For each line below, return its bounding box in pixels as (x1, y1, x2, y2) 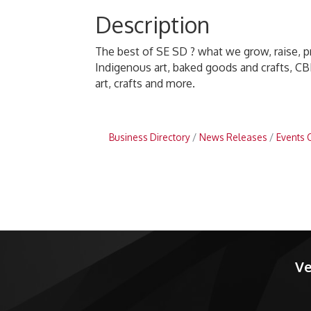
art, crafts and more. (95, 76, 195, 90)
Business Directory (108, 131, 190, 143)
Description (95, 10, 210, 39)
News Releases (199, 131, 267, 143)
